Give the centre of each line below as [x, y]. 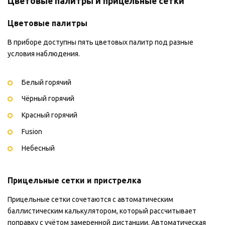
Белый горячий [46, 82]
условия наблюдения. [44, 53]
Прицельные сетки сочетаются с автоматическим [90, 199]
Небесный [38, 148]
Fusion [32, 131]
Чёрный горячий [48, 99]
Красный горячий [49, 115]
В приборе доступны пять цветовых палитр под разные [100, 42]
